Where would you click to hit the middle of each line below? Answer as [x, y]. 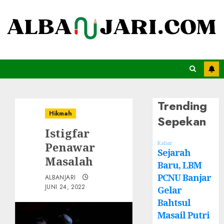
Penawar [70, 147]
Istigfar [67, 133]
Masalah [69, 161]
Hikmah [60, 113]
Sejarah [174, 153]
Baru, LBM [180, 165]
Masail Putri [184, 215]
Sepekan [182, 121]
